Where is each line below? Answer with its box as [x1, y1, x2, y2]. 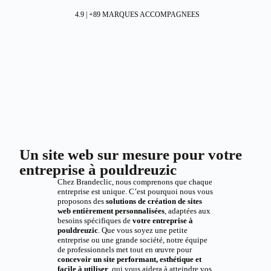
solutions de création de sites [105, 197, 202, 206]
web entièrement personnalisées [57, 206, 165, 215]
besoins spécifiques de [57, 216, 132, 225]
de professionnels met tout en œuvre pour [57, 245, 192, 254]
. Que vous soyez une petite [97, 226, 188, 235]
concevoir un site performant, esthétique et [57, 255, 201, 264]
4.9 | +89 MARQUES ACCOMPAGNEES [74, 10, 200, 19]
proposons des [57, 197, 106, 206]
